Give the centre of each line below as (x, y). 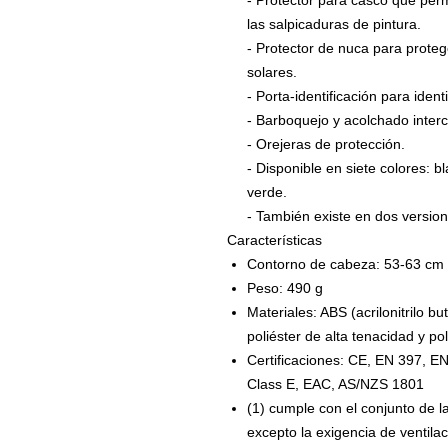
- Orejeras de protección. (326, 144)
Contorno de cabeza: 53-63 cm (345, 264)
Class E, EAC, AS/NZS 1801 (335, 384)
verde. (267, 192)
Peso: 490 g (285, 288)
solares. (272, 72)
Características (274, 240)
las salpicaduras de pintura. (334, 24)
